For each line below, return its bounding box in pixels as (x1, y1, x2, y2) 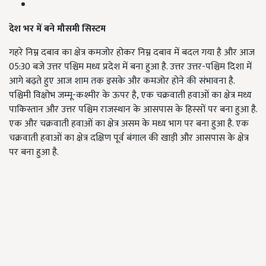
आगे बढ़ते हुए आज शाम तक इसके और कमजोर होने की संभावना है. (9, 73, 235, 90)
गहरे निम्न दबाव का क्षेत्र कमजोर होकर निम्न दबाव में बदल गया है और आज (9, 45, 255, 61)
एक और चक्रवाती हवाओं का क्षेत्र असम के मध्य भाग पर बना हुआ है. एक (9, 116, 249, 132)
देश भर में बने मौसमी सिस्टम (9, 21, 106, 37)
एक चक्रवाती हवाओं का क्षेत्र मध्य (141, 87, 252, 104)
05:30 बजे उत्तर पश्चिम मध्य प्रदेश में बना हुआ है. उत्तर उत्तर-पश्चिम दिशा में (9, 59, 252, 75)
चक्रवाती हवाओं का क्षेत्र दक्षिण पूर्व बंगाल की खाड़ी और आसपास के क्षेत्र (9, 130, 249, 147)
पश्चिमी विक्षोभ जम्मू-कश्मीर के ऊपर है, (9, 87, 141, 104)
